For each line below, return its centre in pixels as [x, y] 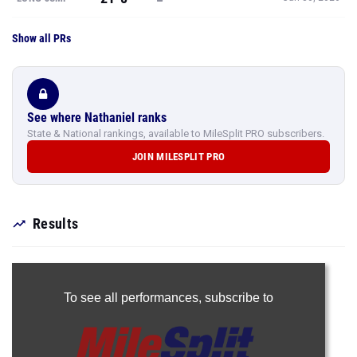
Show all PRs [41, 38]
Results [56, 224]
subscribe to [239, 298]
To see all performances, [134, 298]
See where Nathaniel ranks [97, 118]
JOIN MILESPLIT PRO [178, 157]
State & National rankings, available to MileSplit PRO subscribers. [176, 133]
